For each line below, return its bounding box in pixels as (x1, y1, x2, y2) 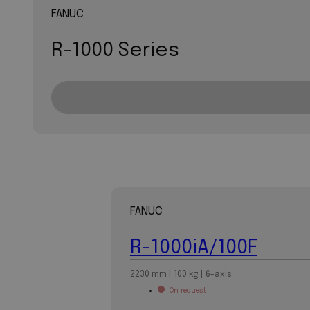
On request (169, 286, 206, 294)
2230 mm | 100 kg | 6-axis (129, 269, 232, 279)
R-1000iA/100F (129, 237, 257, 258)
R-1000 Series (51, 40, 179, 61)
